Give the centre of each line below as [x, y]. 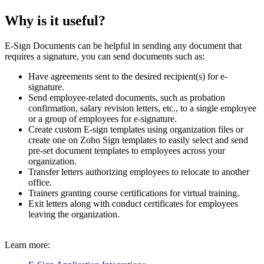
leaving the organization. [74, 214]
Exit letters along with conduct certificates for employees [133, 204]
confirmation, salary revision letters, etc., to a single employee [142, 108]
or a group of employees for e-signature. [103, 119]
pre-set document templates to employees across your [127, 151]
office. [40, 183]
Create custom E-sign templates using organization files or [136, 130]
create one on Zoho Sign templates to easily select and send [138, 140]
